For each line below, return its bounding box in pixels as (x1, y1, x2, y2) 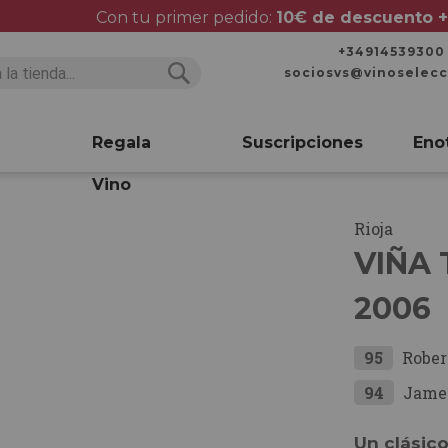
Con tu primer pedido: (95, 8, 276, 27)
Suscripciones (242, 133, 363, 152)
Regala (91, 133, 151, 152)
